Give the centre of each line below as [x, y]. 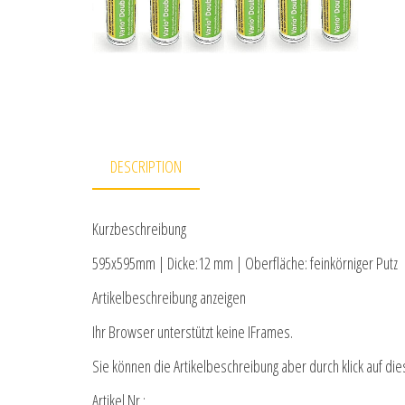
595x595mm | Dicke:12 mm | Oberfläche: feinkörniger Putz [245, 264]
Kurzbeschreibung [139, 229]
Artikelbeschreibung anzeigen [169, 298]
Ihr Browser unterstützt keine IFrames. [193, 332]
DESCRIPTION [146, 166]
